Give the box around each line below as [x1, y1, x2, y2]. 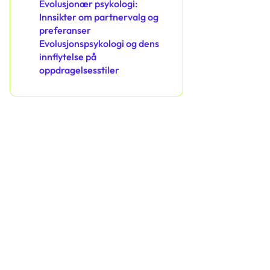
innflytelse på [39, 51, 96, 63]
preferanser [39, 24, 91, 37]
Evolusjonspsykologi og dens [39, 37, 159, 50]
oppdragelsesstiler [39, 64, 119, 77]
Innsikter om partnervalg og [39, 11, 159, 24]
